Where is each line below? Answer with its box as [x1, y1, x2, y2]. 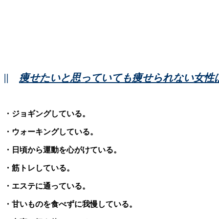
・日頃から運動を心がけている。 [4, 145, 121, 154]
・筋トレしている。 [4, 163, 74, 172]
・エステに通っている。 [4, 181, 90, 190]
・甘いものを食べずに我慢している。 [4, 199, 137, 208]
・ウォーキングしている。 [4, 127, 98, 136]
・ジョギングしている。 [4, 109, 90, 118]
